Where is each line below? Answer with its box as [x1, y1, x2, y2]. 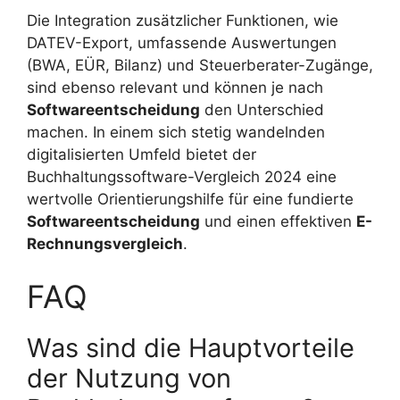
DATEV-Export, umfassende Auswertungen [27, 33, 337, 52]
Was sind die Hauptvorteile [27, 332, 354, 364]
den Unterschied [200, 100, 324, 119]
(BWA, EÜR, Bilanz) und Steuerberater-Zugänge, [27, 55, 373, 74]
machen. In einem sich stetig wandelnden [27, 122, 325, 141]
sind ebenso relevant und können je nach [27, 78, 323, 96]
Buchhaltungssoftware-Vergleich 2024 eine [27, 167, 337, 186]
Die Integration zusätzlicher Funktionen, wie [27, 11, 338, 29]
